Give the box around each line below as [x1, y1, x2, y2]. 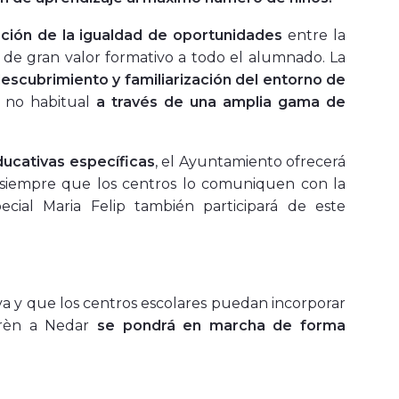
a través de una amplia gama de [96, 94, 346, 111]
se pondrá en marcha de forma [96, 317, 346, 335]
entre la [282, 27, 346, 45]
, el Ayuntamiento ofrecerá [154, 153, 346, 171]
